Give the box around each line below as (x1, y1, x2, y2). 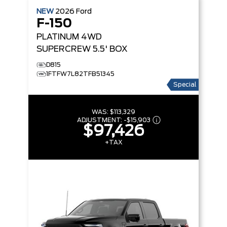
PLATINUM (36, 33, 79, 42)
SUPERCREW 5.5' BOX (36, 45, 128, 54)
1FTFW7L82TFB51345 (46, 71, 115, 78)
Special (173, 82, 197, 88)
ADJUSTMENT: (77, 117, 124, 124)
